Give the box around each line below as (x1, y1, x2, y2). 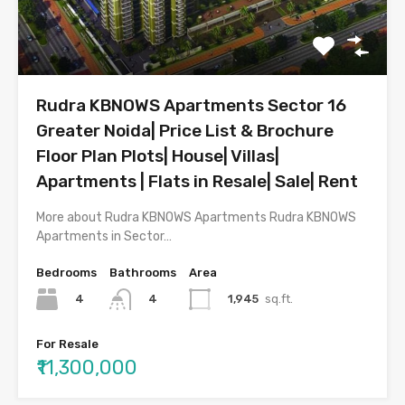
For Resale (36, 337, 99, 352)
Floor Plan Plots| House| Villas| (36, 145, 279, 166)
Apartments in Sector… (36, 228, 172, 244)
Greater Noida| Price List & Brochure (36, 119, 334, 141)
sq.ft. (265, 291, 293, 306)
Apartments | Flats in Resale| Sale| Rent (36, 170, 358, 192)
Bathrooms (109, 265, 176, 279)
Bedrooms (36, 265, 97, 279)
